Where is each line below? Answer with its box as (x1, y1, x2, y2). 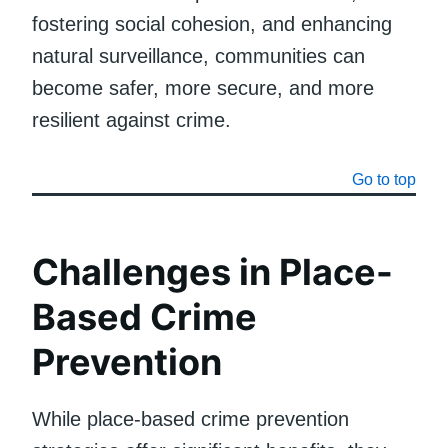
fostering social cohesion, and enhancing (32, 12, 392, 35)
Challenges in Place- (32, 249, 393, 294)
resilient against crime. (32, 108, 231, 131)
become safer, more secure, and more (32, 76, 374, 99)
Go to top (352, 170, 416, 188)
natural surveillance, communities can (32, 44, 365, 67)
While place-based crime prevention (32, 407, 349, 430)
